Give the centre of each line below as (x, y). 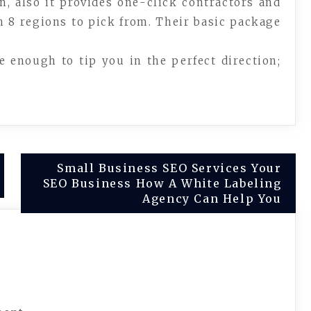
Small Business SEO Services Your (169, 168)
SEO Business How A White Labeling (162, 183)
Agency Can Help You (212, 199)
